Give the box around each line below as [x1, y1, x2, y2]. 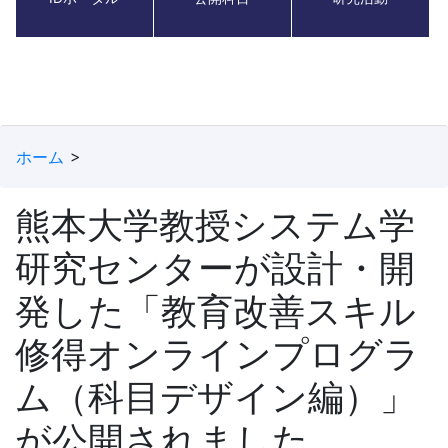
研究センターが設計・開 [15, 245, 415, 290]
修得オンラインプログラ [15, 331, 420, 376]
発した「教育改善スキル [15, 288, 416, 333]
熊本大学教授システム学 [15, 202, 415, 247]
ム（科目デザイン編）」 [15, 374, 416, 419]
